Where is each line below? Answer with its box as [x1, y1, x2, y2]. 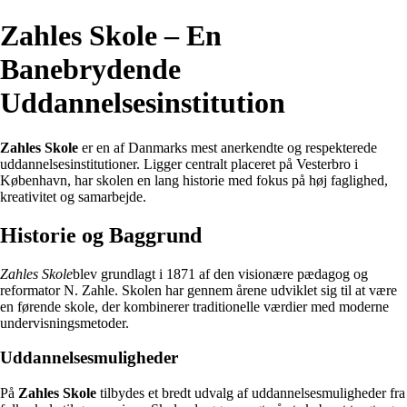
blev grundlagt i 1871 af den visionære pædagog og [73, 265, 368, 282]
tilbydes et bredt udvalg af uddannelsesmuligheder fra [96, 385, 405, 402]
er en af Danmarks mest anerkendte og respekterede [78, 139, 377, 155]
